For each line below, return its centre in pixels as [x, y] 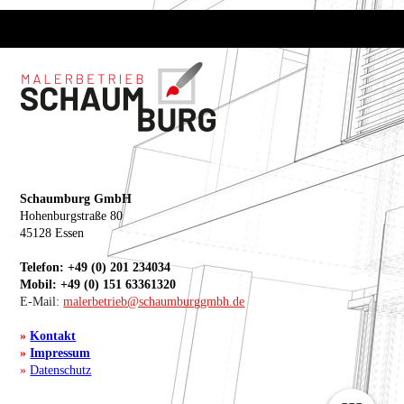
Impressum [60, 352]
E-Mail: [40, 300]
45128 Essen [52, 232]
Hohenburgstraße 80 [72, 215]
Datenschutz [61, 369]
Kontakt [53, 335]
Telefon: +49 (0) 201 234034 [96, 266]
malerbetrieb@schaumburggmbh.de [154, 300]
